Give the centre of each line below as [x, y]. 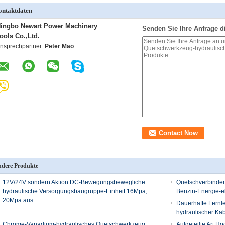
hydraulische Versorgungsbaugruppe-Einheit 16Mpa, [75, 191]
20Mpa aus [18, 200]
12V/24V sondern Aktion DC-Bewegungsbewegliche [74, 182]
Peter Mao [59, 46]
